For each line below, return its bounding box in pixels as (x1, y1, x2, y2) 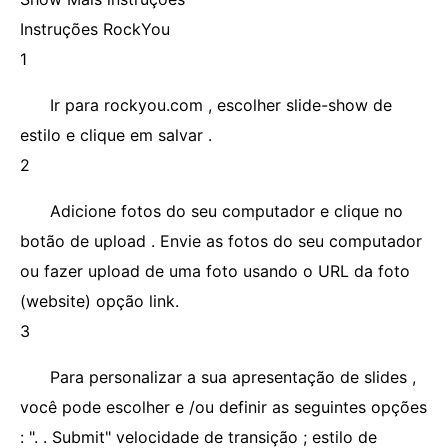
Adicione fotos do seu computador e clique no (50, 201, 403, 221)
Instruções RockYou (20, 19, 170, 39)
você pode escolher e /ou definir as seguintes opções (20, 397, 427, 417)
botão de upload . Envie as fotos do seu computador (20, 231, 422, 251)
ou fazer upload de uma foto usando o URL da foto (20, 261, 410, 281)
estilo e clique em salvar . (20, 125, 212, 145)
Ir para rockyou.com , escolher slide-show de (50, 95, 392, 115)
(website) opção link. (20, 291, 179, 311)
